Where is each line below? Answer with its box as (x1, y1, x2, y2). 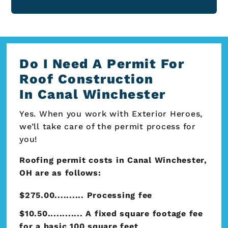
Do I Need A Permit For (19, 55, 184, 71)
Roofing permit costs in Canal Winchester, (19, 155, 207, 165)
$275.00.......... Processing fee (19, 190, 152, 200)
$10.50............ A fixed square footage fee (19, 209, 203, 219)
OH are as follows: (19, 167, 101, 178)
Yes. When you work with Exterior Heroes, (19, 108, 203, 119)
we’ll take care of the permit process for (19, 121, 196, 131)
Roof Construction (19, 71, 154, 87)
